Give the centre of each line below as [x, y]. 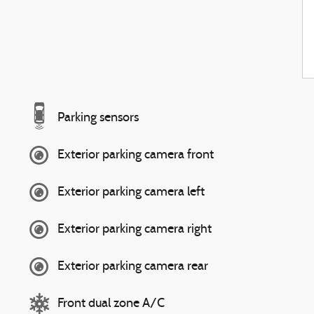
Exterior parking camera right [135, 229]
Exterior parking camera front [136, 155]
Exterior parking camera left [131, 192]
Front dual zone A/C [111, 303]
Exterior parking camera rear [133, 266]
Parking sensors [98, 118]
